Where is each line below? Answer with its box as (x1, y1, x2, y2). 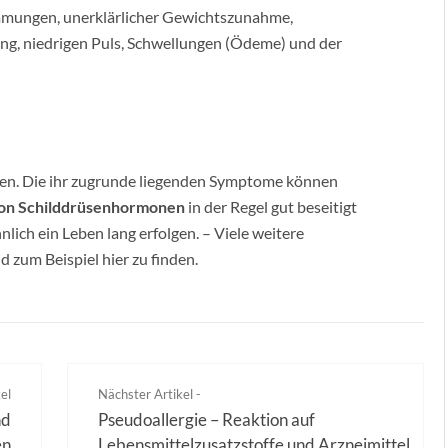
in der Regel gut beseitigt (185, 197, 357, 216)
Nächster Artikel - (98, 386, 202, 402)
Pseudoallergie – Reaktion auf (98, 409, 316, 430)
